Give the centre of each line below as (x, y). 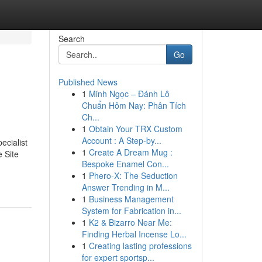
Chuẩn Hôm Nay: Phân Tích (134, 105)
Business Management (131, 199)
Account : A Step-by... (121, 140)
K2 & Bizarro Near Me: (130, 222)
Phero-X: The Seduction (133, 175)
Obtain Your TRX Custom (135, 129)
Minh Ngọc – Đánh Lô (129, 94)
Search (71, 39)
